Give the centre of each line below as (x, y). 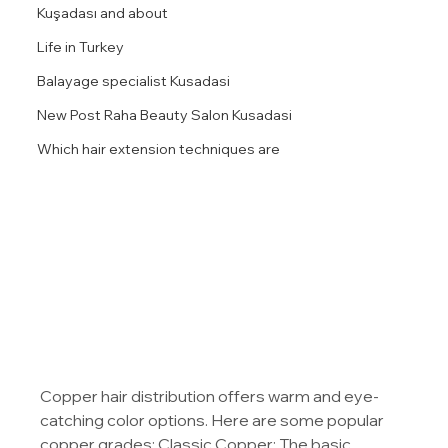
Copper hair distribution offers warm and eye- (210, 396)
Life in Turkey (81, 46)
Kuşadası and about (103, 12)
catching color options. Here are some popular (214, 420)
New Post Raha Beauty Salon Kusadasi (165, 114)
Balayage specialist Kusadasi (134, 80)
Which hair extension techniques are (159, 148)
